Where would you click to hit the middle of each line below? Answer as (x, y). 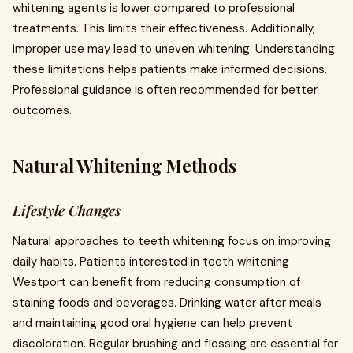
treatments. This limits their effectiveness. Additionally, (164, 28)
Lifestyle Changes (67, 210)
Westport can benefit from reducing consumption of (156, 282)
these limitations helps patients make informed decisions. (170, 69)
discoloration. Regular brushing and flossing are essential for (175, 344)
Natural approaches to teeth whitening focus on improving (172, 241)
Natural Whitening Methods (124, 165)
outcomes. (42, 110)
